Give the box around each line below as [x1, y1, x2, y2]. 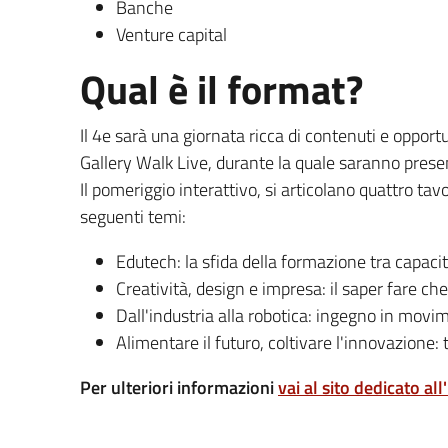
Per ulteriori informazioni [80, 373, 278, 401]
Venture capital [116, 20, 227, 48]
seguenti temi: [80, 202, 186, 230]
